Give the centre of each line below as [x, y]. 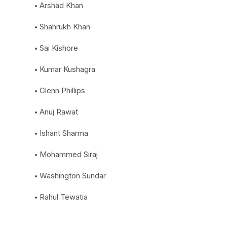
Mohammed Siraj [69, 154]
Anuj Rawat [59, 112]
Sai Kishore [59, 48]
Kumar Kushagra [67, 69]
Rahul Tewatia [64, 197]
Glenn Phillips [62, 90]
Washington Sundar [73, 176]
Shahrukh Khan [65, 27]
